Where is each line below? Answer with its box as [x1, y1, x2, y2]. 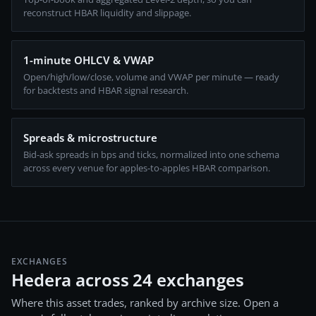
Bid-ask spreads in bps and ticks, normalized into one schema [23, 148, 279, 161]
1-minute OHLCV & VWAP [23, 53, 154, 67]
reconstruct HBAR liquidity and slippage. [23, 6, 191, 19]
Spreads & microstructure [23, 130, 157, 145]
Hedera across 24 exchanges [11, 268, 244, 291]
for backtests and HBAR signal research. [23, 84, 188, 97]
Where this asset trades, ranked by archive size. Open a [11, 296, 279, 310]
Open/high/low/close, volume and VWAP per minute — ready [23, 71, 279, 83]
